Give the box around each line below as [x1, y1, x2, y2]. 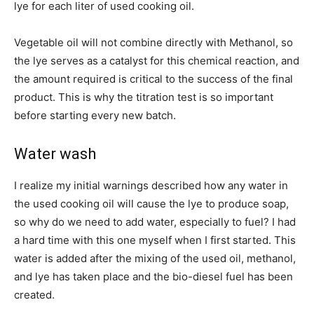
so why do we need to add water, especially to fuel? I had [14, 214, 296, 228]
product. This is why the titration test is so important [14, 90, 273, 104]
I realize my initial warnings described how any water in [14, 178, 288, 192]
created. [14, 287, 55, 301]
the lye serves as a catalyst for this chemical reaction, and [14, 53, 299, 67]
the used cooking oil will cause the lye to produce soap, [14, 196, 289, 210]
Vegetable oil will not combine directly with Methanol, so [14, 35, 293, 49]
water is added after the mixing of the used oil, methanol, [14, 251, 296, 265]
